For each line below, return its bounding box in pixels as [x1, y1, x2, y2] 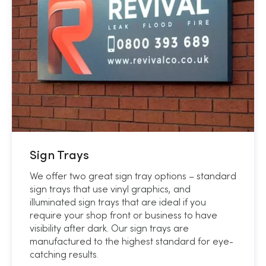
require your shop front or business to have [30, 209, 217, 221]
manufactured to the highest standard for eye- [30, 235, 233, 248]
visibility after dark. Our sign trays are [30, 222, 189, 235]
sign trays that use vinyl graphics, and [30, 183, 191, 195]
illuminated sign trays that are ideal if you [30, 196, 206, 208]
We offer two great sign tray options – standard [30, 170, 236, 182]
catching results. [30, 248, 99, 261]
